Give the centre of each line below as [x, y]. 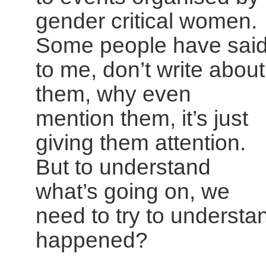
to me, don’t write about [150, 69]
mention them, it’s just [142, 118]
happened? [92, 240]
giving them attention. [141, 142]
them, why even [113, 94]
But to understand [123, 167]
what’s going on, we [133, 191]
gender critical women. [149, 21]
